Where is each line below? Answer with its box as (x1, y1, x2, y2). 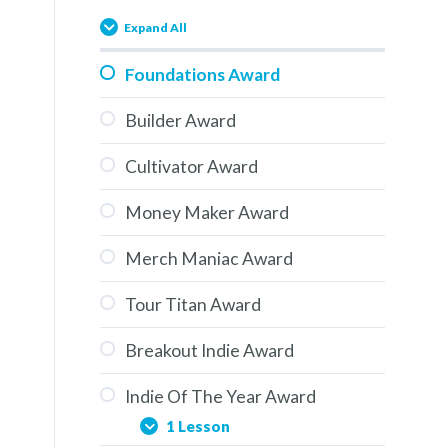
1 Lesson (165, 416, 230, 435)
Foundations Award (125, 64, 280, 85)
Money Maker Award (125, 202, 289, 223)
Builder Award (125, 110, 236, 131)
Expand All (124, 19, 187, 35)
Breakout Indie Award (125, 340, 294, 361)
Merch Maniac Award (125, 248, 293, 269)
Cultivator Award (125, 156, 258, 177)
